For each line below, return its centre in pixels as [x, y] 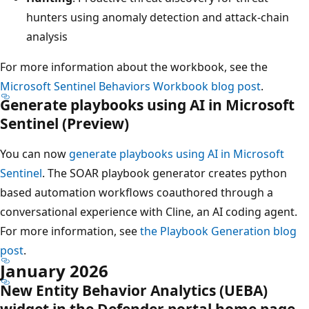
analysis [47, 36]
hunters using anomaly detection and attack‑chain [158, 17]
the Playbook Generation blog [218, 231]
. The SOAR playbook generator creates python [165, 173]
